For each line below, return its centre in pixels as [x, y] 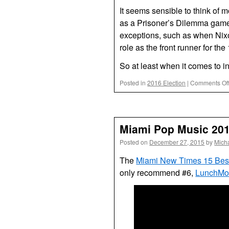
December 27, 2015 [177, 142]
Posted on [134, 142]
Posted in [133, 83]
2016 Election [167, 83]
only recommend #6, [158, 173]
